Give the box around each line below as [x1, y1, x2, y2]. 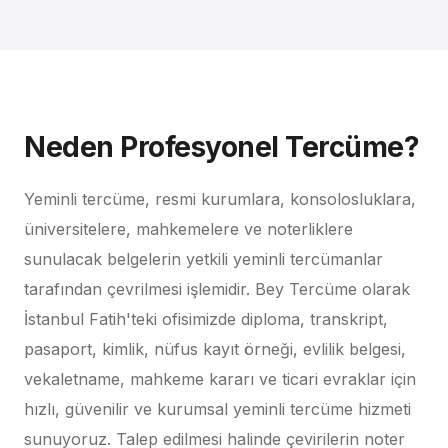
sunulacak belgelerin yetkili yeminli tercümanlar [24, 249, 383, 269]
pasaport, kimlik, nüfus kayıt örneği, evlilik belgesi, [24, 339, 406, 359]
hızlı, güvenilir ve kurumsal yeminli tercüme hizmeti [24, 399, 411, 419]
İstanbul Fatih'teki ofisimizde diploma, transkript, [24, 309, 388, 329]
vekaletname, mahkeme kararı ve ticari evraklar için [24, 369, 416, 389]
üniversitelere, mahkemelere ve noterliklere [24, 219, 353, 239]
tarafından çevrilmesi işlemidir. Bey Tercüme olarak [24, 279, 410, 299]
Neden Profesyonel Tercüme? [24, 130, 419, 164]
